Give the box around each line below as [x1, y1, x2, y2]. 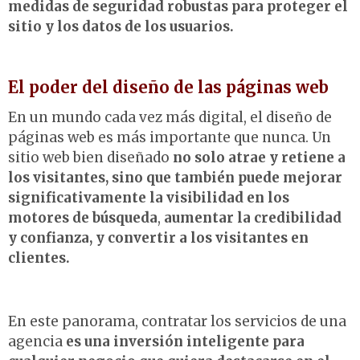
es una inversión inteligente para [66, 333, 305, 351]
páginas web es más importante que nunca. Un [8, 129, 331, 147]
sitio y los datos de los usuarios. [8, 17, 234, 35]
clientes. [8, 249, 70, 268]
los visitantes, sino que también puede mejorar [8, 169, 342, 187]
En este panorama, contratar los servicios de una [8, 313, 346, 331]
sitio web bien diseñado [8, 149, 173, 167]
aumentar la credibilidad [161, 209, 342, 227]
